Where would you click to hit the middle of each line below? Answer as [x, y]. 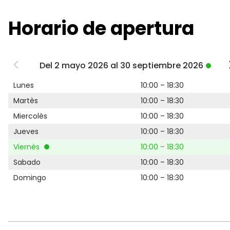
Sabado [27, 162]
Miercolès [30, 116]
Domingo [30, 178]
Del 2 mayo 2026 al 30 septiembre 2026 [121, 65]
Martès [26, 101]
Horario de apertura [101, 28]
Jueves [26, 131]
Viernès [27, 147]
